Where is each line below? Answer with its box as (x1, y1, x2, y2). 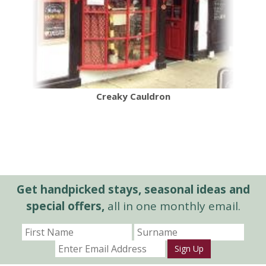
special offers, (26, 198, 104, 214)
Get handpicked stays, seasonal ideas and (16, 181, 250, 197)
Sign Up (175, 242, 204, 254)
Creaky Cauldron (96, 90, 170, 102)
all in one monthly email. (104, 198, 240, 214)
